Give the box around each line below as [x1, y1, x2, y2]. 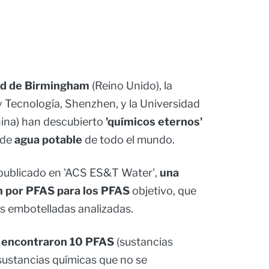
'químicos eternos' [106, 115, 202, 128]
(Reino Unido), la [89, 79, 172, 92]
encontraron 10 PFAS [1, 235, 116, 249]
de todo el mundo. [85, 133, 175, 147]
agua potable [14, 133, 85, 147]
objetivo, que [130, 184, 196, 198]
